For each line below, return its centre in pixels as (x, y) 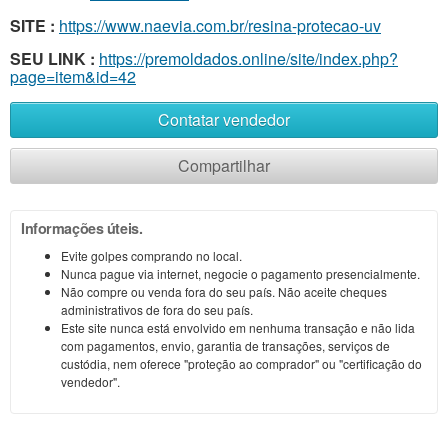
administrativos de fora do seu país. (157, 310)
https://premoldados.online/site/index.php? (248, 59)
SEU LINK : (52, 59)
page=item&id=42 (73, 77)
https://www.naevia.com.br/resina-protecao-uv (220, 26)
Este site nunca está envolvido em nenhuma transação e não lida (238, 328)
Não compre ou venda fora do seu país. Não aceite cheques (224, 292)
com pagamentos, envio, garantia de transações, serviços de (225, 346)
